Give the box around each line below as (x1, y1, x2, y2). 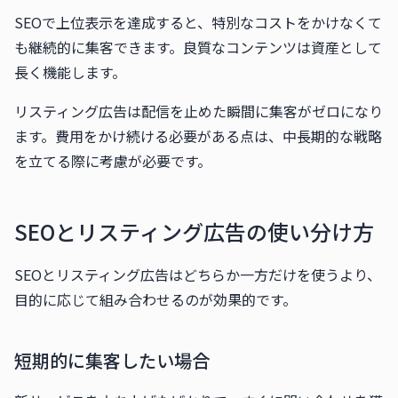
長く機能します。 (14, 61, 126, 83)
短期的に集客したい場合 (14, 347, 210, 373)
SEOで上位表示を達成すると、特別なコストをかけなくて (14, 12, 382, 33)
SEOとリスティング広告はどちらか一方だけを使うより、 (14, 264, 381, 285)
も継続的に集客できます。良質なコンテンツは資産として (14, 36, 382, 58)
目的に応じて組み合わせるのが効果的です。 (14, 289, 297, 310)
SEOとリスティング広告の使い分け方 (14, 216, 374, 247)
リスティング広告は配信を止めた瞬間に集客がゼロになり (14, 100, 383, 122)
